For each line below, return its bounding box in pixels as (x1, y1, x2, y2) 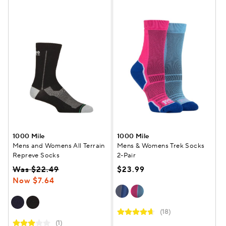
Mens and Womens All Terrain (13, 142, 105, 150)
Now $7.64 (13, 176, 54, 186)
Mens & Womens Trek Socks (117, 142, 205, 150)
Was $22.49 (13, 165, 59, 175)
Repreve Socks (13, 151, 60, 160)
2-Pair (117, 151, 136, 160)
